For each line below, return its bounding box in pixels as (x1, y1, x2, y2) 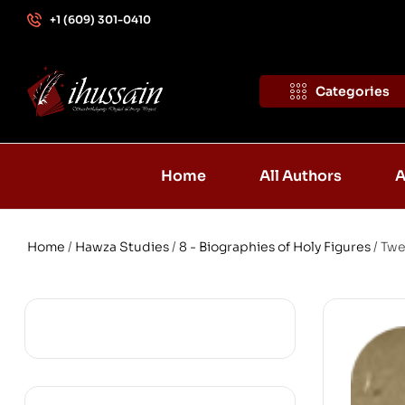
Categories (315, 83, 390, 99)
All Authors (259, 166, 342, 186)
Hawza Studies (75, 238, 169, 255)
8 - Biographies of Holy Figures (179, 238, 371, 255)
